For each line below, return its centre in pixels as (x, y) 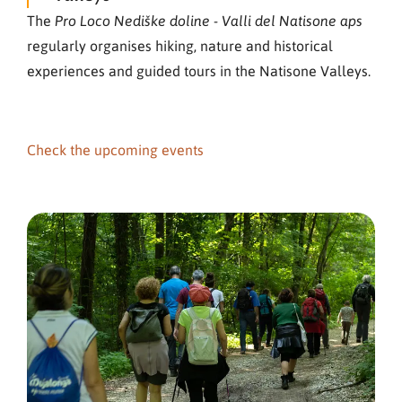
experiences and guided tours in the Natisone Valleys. (199, 71)
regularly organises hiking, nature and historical (180, 46)
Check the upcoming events (115, 150)
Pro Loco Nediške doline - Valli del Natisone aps (209, 21)
